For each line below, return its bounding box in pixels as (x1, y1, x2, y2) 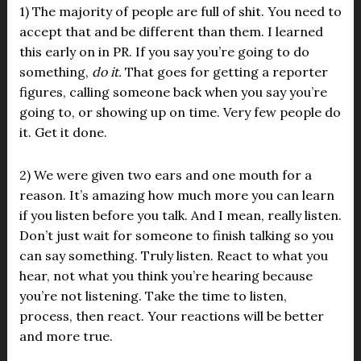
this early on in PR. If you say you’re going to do (19, 44, 309, 60)
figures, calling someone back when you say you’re (19, 84, 327, 100)
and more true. (19, 328, 113, 344)
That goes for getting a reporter (121, 64, 328, 80)
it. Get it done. (19, 124, 107, 140)
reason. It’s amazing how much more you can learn (19, 187, 334, 203)
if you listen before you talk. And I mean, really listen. (19, 207, 342, 223)
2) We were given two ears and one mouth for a (19, 167, 312, 183)
